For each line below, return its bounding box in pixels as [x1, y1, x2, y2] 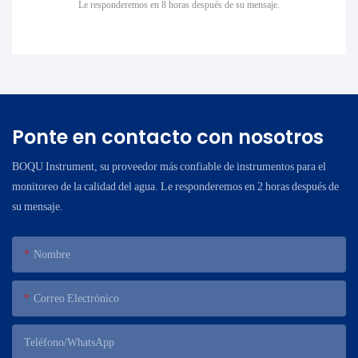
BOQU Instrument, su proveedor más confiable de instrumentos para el [12, 159, 326, 173]
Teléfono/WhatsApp [24, 335, 114, 348]
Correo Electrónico [34, 291, 119, 304]
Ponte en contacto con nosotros [12, 123, 324, 150]
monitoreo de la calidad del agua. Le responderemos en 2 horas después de [12, 179, 339, 193]
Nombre [34, 247, 70, 261]
